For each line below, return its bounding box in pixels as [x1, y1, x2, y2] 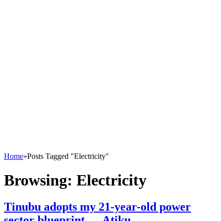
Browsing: [4, 171, 76, 189]
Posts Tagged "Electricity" [27, 152, 109, 160]
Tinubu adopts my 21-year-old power [4, 200, 191, 213]
